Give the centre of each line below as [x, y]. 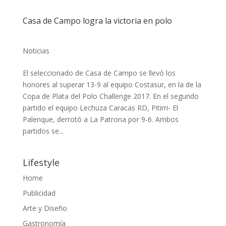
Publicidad [39, 193]
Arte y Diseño [45, 208]
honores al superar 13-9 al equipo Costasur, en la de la [112, 84]
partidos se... [43, 131]
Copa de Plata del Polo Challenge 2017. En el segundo [110, 96]
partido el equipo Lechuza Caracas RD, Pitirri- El [100, 107]
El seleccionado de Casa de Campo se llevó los [99, 73]
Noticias [36, 50]
